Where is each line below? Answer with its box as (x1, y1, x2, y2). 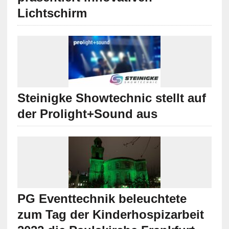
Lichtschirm (17, 6, 87, 20)
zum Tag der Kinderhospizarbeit (17, 207, 204, 221)
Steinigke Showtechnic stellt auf (17, 90, 206, 105)
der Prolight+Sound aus (17, 106, 157, 121)
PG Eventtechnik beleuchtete (17, 191, 187, 205)
